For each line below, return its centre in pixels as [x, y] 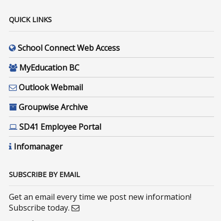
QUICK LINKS [31, 20]
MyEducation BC [50, 67]
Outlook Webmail [51, 87]
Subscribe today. [40, 208]
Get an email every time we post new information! [100, 197]
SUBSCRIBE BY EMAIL [45, 174]
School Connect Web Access [69, 48]
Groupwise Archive [54, 107]
